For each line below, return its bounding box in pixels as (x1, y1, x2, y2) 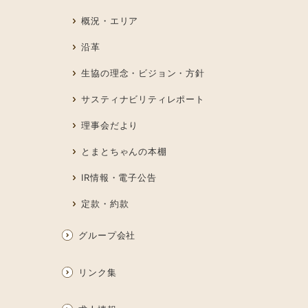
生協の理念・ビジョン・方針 (81, 67, 205, 79)
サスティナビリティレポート (81, 93, 205, 105)
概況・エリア (81, 15, 139, 27)
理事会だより (81, 120, 139, 131)
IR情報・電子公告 (81, 172, 157, 184)
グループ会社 (78, 230, 136, 241)
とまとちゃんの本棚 (81, 146, 167, 157)
